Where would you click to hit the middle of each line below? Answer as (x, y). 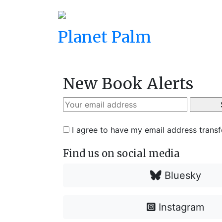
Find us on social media (121, 153)
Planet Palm (105, 37)
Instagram (180, 207)
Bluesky (181, 175)
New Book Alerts (128, 84)
